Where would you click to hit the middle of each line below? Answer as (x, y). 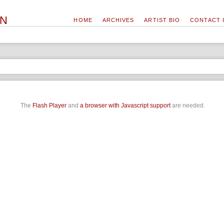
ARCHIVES (118, 20)
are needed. (187, 105)
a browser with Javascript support (125, 105)
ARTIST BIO (162, 20)
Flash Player (49, 105)
